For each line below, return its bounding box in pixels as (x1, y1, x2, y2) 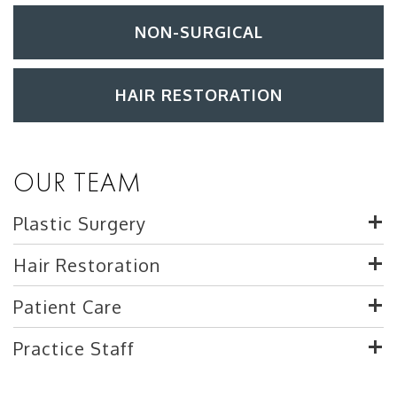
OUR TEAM (13, 166, 142, 199)
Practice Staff (13, 337, 135, 360)
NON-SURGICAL (134, 22, 263, 42)
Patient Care (13, 295, 122, 318)
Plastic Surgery (13, 212, 146, 235)
